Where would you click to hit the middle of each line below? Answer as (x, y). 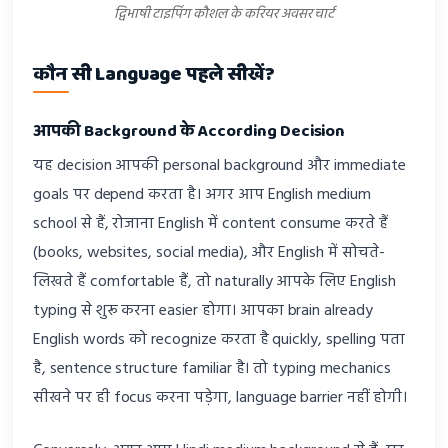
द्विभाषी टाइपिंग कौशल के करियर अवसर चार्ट (224, 14)
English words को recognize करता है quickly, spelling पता (219, 339)
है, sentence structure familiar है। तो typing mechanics (212, 368)
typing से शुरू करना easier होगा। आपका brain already (203, 310)
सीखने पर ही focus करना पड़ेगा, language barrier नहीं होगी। (220, 397)
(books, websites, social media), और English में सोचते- (209, 252)
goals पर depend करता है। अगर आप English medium (202, 194)
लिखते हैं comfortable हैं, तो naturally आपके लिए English (214, 281)
